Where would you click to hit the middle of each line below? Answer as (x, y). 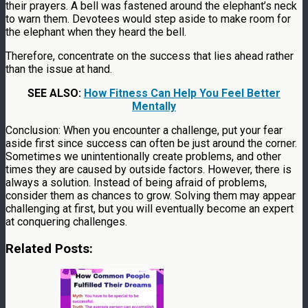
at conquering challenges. (66, 221)
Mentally (154, 106)
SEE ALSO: (56, 93)
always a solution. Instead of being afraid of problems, (136, 182)
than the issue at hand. (59, 69)
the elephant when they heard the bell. (96, 32)
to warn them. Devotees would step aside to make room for (148, 19)
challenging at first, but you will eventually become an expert (150, 208)
